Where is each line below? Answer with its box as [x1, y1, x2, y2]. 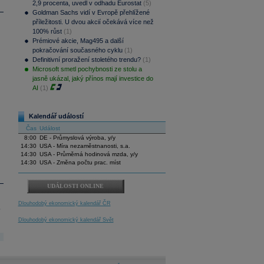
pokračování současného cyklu [32, 47, 123, 54]
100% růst [32, 28, 62, 35]
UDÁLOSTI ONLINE [47, 183, 104, 189]
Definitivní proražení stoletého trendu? [32, 56, 141, 63]
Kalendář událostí [28, 113, 84, 120]
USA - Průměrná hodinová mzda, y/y [39, 151, 138, 157]
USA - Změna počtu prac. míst [39, 159, 121, 166]
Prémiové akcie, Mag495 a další [32, 37, 124, 44]
